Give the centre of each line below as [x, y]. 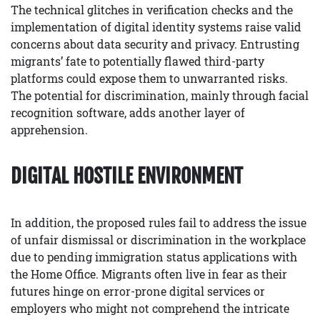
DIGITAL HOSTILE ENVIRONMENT [127, 176]
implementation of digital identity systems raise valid [156, 27]
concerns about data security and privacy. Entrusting [155, 44]
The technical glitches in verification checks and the [152, 10]
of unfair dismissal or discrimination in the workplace [158, 240]
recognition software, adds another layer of [128, 113]
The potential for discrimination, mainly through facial [160, 96]
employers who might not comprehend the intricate [150, 309]
